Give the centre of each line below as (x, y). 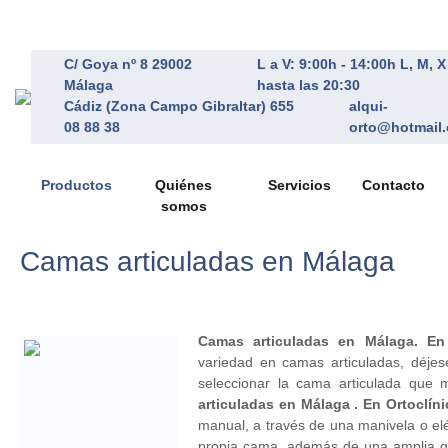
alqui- (368, 106)
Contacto (393, 185)
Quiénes (183, 185)
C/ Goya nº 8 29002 (128, 64)
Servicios (299, 185)
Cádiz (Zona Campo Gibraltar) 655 (179, 106)
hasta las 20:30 (308, 85)
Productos (76, 185)
